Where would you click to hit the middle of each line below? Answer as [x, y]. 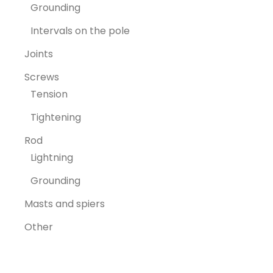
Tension [49, 94]
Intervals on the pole [80, 30]
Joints [39, 54]
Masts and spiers [65, 204]
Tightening [56, 117]
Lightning [52, 157]
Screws [42, 77]
